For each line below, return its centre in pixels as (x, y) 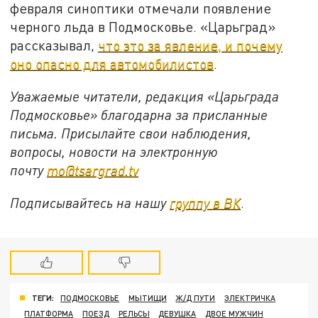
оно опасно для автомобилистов (112, 64)
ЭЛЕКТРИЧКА (250, 298)
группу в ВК (205, 202)
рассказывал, (54, 45)
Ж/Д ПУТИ (196, 298)
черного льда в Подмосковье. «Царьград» (143, 27)
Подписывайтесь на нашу (90, 202)
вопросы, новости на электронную (114, 151)
